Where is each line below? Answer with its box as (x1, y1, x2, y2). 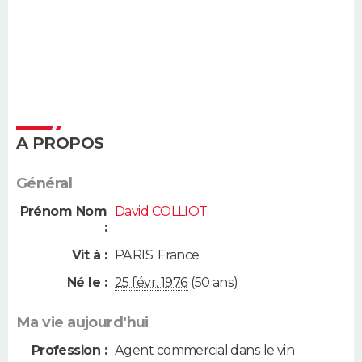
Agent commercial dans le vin (115, 343, 295, 359)
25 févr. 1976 (115, 275, 188, 291)
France (158, 246, 200, 263)
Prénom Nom (19, 204, 107, 220)
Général (16, 175, 73, 193)
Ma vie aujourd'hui (16, 314, 149, 332)
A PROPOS (16, 133, 104, 154)
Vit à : (71, 246, 107, 263)
